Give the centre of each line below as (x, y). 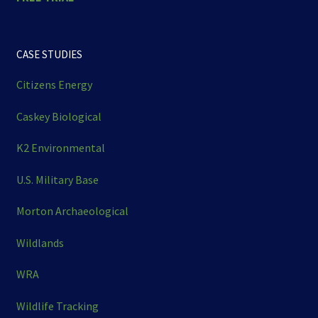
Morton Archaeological (72, 211)
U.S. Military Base (57, 179)
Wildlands (40, 242)
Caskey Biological (59, 116)
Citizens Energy (54, 85)
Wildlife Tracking (57, 306)
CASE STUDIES (49, 54)
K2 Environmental (60, 148)
